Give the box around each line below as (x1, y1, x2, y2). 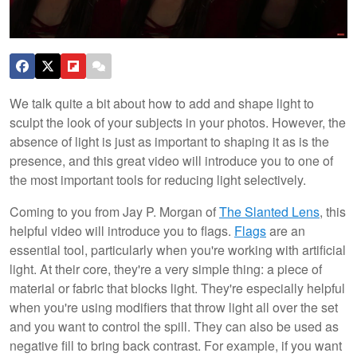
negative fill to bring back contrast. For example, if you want (10, 335, 342, 355)
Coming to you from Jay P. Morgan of (10, 202, 219, 221)
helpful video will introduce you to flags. (10, 221, 234, 240)
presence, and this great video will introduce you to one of (10, 151, 333, 170)
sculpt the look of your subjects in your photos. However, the (10, 112, 346, 131)
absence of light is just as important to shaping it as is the (10, 131, 329, 151)
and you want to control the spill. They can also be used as (10, 316, 339, 335)
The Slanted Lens (219, 202, 320, 221)
